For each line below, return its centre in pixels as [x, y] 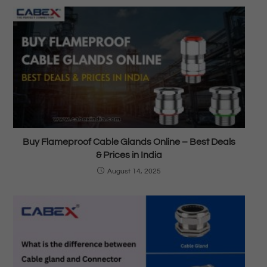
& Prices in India [129, 155]
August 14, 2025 [134, 171]
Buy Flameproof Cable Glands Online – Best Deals [129, 142]
